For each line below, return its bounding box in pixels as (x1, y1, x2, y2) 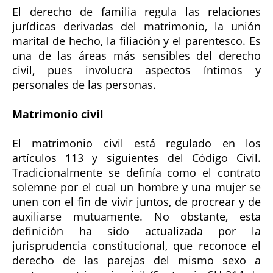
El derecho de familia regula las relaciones (12, 4, 261, 19)
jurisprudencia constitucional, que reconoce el (12, 238, 261, 253)
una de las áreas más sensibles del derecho (12, 48, 261, 63)
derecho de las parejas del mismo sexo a (12, 252, 261, 268)
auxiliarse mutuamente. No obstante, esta (12, 208, 261, 224)
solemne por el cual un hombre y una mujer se (12, 179, 261, 194)
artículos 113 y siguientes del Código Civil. (12, 150, 261, 165)
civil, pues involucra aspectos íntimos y (12, 62, 261, 77)
